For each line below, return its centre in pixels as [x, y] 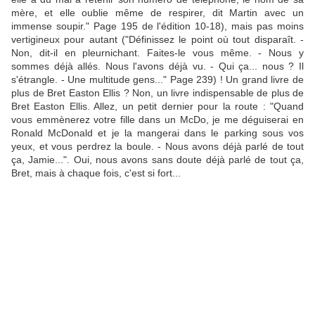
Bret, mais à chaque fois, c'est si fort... [96, 173]
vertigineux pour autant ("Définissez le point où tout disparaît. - [157, 40]
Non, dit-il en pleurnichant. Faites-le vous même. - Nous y [157, 53]
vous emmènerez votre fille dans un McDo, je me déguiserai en [157, 120]
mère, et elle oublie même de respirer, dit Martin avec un [157, 13]
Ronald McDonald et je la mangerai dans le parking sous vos [157, 133]
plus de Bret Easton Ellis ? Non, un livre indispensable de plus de [157, 93]
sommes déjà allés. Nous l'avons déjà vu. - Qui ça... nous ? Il [157, 66]
